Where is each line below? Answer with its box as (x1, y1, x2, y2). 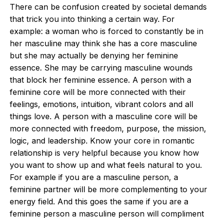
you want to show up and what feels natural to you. (10, 160, 202, 170)
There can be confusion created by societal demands (10, 2, 207, 12)
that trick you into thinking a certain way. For (10, 14, 175, 24)
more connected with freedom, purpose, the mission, (10, 124, 206, 133)
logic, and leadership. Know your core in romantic (10, 136, 195, 145)
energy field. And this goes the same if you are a (10, 197, 188, 206)
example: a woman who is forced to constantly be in (10, 26, 203, 36)
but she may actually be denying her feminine (10, 51, 178, 60)
